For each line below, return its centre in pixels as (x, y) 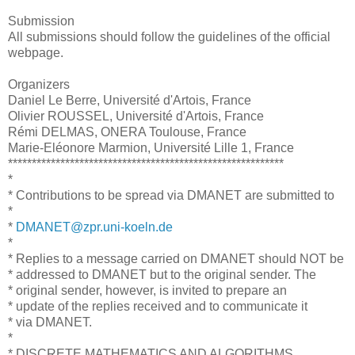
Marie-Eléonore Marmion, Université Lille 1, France (151, 147)
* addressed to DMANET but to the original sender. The (162, 274)
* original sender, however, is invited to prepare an (147, 290)
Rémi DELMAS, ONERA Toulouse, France (127, 132)
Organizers (39, 84)
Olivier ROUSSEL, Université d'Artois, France (136, 116)
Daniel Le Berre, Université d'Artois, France (130, 100)
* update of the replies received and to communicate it (158, 306)
